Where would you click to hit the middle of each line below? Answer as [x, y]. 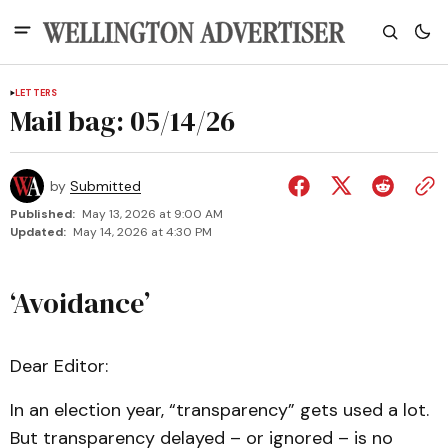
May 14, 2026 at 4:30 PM [142, 232]
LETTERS [36, 93]
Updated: [38, 232]
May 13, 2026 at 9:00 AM [152, 214]
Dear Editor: [59, 366]
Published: [42, 214]
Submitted [105, 186]
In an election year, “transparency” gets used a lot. [219, 410]
